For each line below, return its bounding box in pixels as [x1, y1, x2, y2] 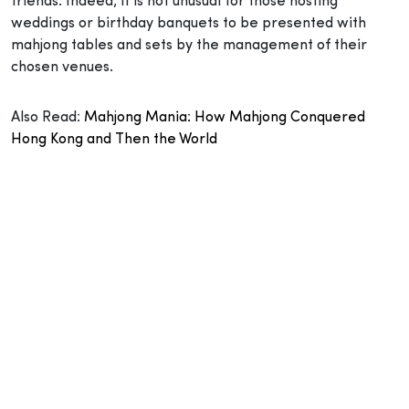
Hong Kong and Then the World [11, 131, 217, 147]
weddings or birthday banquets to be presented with [11, 16, 366, 31]
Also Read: [11, 110, 84, 125]
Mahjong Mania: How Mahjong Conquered [84, 110, 365, 125]
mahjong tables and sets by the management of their [11, 37, 367, 53]
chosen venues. [11, 59, 113, 75]
